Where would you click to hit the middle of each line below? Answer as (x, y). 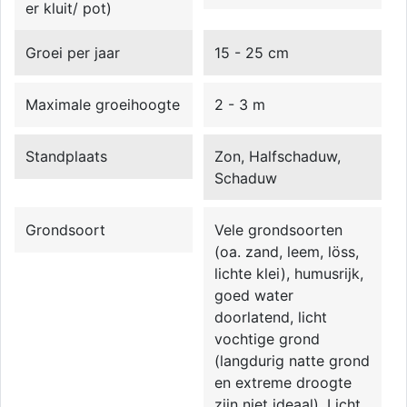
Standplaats (67, 157)
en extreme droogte (283, 382)
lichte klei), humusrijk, (289, 273)
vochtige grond (268, 338)
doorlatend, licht (271, 317)
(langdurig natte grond (293, 360)
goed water (254, 295)
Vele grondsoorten (279, 229)
